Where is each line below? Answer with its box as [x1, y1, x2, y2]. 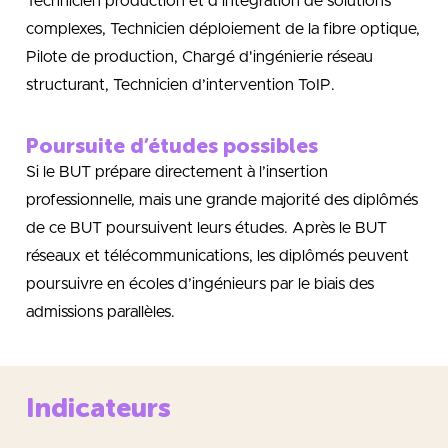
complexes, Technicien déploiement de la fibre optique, [26, 20, 420, 37]
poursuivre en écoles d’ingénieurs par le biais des [26, 275, 374, 292]
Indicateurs [26, 392, 171, 425]
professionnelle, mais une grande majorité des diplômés [26, 191, 418, 208]
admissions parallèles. [26, 303, 175, 320]
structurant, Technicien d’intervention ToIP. [26, 76, 335, 93]
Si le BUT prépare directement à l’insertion [26, 163, 328, 180]
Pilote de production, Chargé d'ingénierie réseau [26, 48, 373, 65]
